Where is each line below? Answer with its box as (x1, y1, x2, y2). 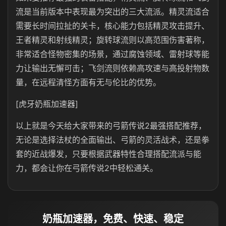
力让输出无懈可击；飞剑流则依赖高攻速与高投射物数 (16, 63, 209, 73)
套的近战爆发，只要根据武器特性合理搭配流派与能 (16, 149, 201, 159)
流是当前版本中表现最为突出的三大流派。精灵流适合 (16, 7, 209, 17)
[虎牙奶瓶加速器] (16, 99, 78, 109)
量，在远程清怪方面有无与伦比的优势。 (16, 77, 161, 87)
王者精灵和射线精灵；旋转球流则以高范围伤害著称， (16, 35, 209, 45)
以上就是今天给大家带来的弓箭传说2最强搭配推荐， (16, 121, 206, 131)
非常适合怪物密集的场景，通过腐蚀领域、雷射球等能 (16, 49, 209, 59)
